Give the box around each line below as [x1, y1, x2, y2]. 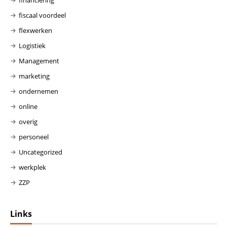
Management [19, 56, 59, 66]
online [19, 102, 37, 111]
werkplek [19, 163, 46, 172]
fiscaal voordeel [19, 11, 66, 20]
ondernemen [19, 87, 58, 96]
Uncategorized [19, 147, 62, 157]
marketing [19, 71, 50, 81]
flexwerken [19, 26, 52, 35]
